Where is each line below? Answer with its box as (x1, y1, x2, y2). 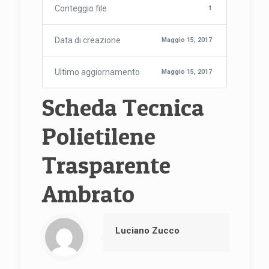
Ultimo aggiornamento (54, 67, 140, 77)
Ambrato (41, 179, 134, 208)
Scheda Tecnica (41, 92, 204, 122)
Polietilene (41, 121, 156, 151)
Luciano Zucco (115, 225, 180, 236)
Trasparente (41, 150, 171, 180)
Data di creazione (54, 35, 121, 45)
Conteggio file (54, 4, 107, 13)
